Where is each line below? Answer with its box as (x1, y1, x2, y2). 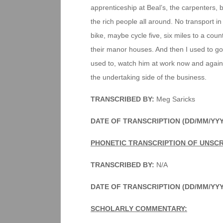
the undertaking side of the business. (91, 73, 207, 81)
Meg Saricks (156, 95, 195, 103)
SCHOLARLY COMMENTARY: (91, 205, 187, 213)
